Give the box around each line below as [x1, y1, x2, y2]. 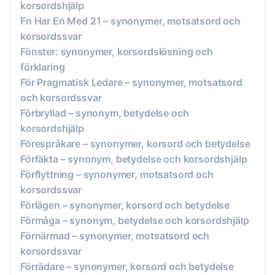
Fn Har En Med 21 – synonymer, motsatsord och [20, 14, 241, 27]
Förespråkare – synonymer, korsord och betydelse [20, 137, 250, 150]
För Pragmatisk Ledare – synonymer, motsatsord [20, 76, 242, 88]
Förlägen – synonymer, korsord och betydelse [20, 198, 230, 211]
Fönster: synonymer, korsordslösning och [20, 45, 213, 58]
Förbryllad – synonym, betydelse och [20, 106, 189, 119]
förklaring [20, 60, 65, 73]
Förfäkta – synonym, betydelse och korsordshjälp [20, 152, 247, 165]
